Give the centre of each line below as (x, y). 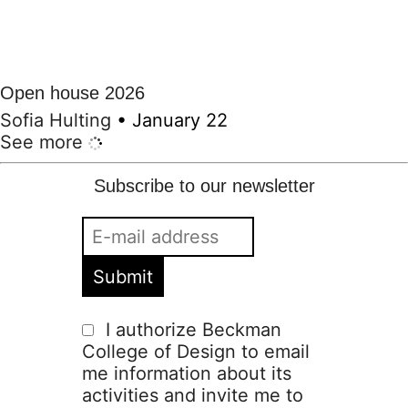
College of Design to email (195, 351)
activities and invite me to (192, 395)
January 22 (180, 120)
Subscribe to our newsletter (204, 185)
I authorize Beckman (193, 329)
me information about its (186, 373)
